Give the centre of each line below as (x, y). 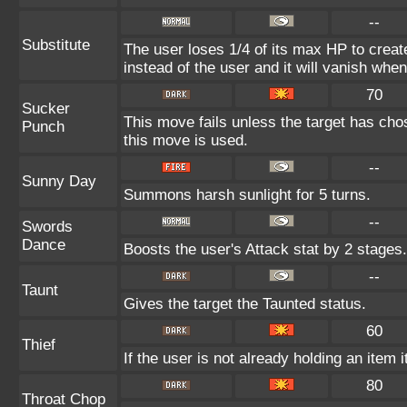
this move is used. (186, 140)
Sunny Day (59, 181)
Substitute (56, 45)
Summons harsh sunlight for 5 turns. (247, 195)
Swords (47, 227)
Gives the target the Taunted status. (245, 304)
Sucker (46, 109)
